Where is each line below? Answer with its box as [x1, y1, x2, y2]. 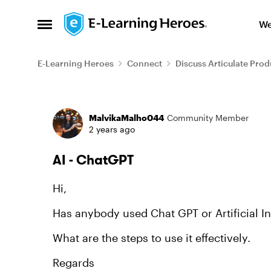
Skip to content [76, 15, 147, 27]
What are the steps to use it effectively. [53, 231, 253, 244]
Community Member [167, 113, 249, 123]
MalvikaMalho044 [89, 113, 164, 123]
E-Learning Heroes [38, 58, 114, 68]
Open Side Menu [37, 21, 122, 34]
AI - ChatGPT [53, 151, 134, 168]
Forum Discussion [36, 93, 199, 117]
